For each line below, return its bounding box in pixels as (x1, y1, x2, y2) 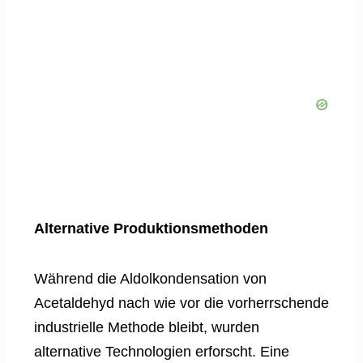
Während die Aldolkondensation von (34, 271, 267, 288)
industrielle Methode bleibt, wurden (34, 319, 259, 336)
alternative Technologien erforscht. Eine (34, 344, 289, 361)
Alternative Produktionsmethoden (34, 220, 268, 237)
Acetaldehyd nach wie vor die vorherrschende (34, 295, 329, 312)
